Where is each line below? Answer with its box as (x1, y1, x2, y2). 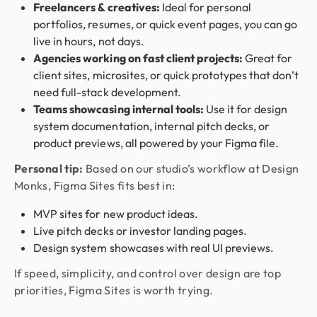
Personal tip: (14, 161, 83, 175)
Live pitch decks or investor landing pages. (33, 224, 248, 238)
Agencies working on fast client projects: (33, 51, 243, 65)
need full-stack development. (33, 85, 181, 99)
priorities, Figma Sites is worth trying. (14, 283, 214, 297)
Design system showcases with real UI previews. (33, 241, 275, 255)
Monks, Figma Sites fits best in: (14, 178, 175, 192)
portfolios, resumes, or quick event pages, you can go (33, 17, 298, 31)
